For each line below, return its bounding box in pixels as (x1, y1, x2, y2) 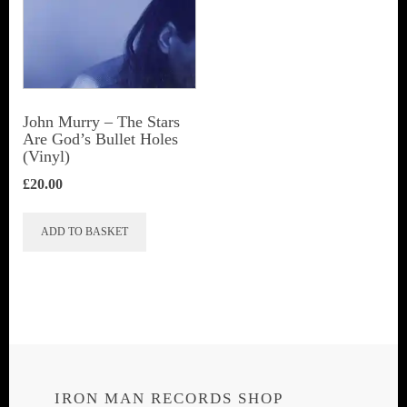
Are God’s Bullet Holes (23, 129, 178, 148)
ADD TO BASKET (41, 224, 128, 238)
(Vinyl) (23, 146, 70, 165)
